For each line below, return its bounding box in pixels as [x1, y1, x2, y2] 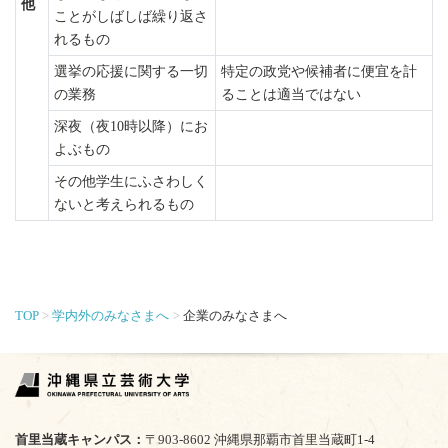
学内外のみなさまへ [52, 307, 170, 323]
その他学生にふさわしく [53, 173, 208, 190]
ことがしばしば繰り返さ [53, 8, 208, 25]
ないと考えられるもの [53, 196, 194, 213]
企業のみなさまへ [182, 307, 287, 323]
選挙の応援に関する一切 [53, 63, 208, 80]
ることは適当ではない [220, 86, 361, 103]
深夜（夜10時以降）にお [53, 118, 208, 135]
